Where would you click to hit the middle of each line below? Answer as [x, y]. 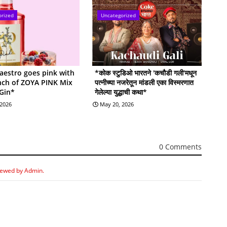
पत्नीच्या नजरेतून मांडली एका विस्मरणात [144, 82]
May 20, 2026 [117, 104]
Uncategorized [118, 15]
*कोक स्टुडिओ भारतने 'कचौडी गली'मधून [145, 72]
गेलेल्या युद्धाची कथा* [121, 92]
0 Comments [180, 147]
